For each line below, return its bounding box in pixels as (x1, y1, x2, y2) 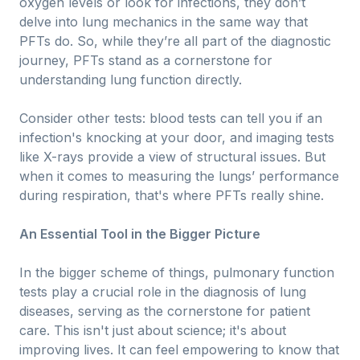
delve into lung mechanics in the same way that (19, 14, 308, 30)
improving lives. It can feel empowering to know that (19, 342, 339, 358)
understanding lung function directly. (19, 72, 242, 88)
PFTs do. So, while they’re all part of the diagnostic (19, 33, 331, 49)
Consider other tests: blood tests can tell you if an (19, 110, 322, 126)
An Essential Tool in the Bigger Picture (19, 226, 260, 242)
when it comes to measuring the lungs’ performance (19, 168, 339, 184)
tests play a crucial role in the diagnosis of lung (19, 284, 306, 300)
